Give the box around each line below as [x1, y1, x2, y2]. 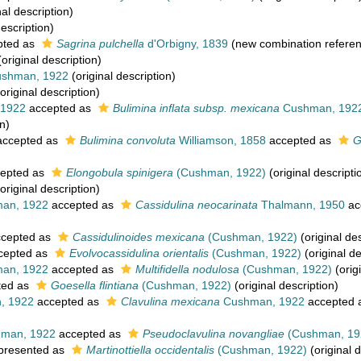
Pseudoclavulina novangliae [143, 327, 284, 340]
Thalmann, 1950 [258, 198, 345, 211]
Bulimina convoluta [80, 134, 176, 147]
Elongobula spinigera [66, 166, 173, 179]
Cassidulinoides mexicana [73, 230, 205, 243]
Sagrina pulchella [56, 37, 144, 50]
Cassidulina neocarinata [135, 198, 258, 211]
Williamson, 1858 [176, 134, 266, 147]
